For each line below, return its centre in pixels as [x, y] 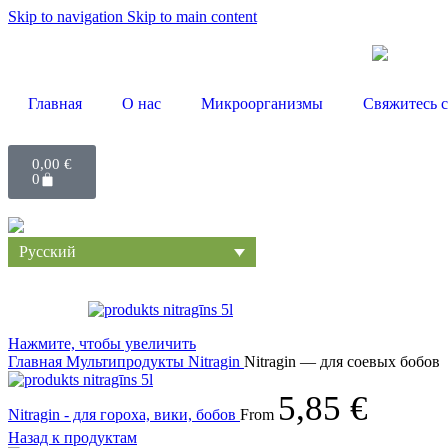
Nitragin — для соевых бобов [342, 361]
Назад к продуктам [72, 437]
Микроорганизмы [262, 104]
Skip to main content [192, 16]
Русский [47, 252]
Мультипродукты [127, 361]
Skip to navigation [67, 16]
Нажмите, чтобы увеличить [102, 343]
